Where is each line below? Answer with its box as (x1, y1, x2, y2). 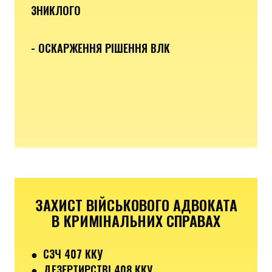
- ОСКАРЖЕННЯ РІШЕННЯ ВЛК (31, 39, 170, 56)
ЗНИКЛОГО (31, 2, 81, 18)
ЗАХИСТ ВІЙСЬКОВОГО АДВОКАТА (35, 193, 237, 216)
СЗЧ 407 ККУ (43, 245, 103, 262)
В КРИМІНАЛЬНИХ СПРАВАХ (52, 209, 220, 231)
